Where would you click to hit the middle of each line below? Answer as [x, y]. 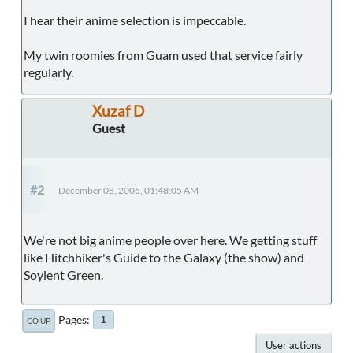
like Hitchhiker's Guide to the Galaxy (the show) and [164, 258]
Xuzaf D [118, 111]
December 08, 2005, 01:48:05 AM [128, 191]
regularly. [48, 72]
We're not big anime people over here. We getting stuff [170, 240]
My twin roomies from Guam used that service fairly [163, 55]
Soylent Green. [63, 275]
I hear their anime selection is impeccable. [135, 20]
